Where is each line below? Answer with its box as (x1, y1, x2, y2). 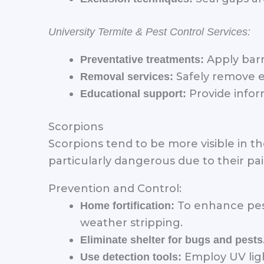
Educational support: (80, 87, 186, 100)
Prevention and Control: (48, 181, 181, 195)
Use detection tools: (80, 250, 181, 263)
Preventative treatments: (80, 53, 204, 65)
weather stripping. (80, 216, 183, 229)
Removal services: (80, 70, 173, 82)
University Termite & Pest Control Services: (48, 25, 250, 38)
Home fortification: (80, 199, 174, 212)
